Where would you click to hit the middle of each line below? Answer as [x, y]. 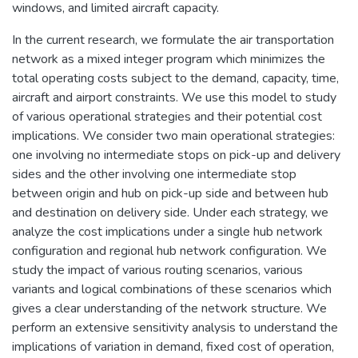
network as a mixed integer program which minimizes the [169, 59]
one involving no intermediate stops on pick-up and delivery [176, 155]
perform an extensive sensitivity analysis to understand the [175, 327]
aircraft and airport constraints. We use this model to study [174, 97]
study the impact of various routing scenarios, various [157, 270]
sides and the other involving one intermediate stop [154, 174]
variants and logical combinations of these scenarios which [172, 289]
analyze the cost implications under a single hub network [167, 231]
